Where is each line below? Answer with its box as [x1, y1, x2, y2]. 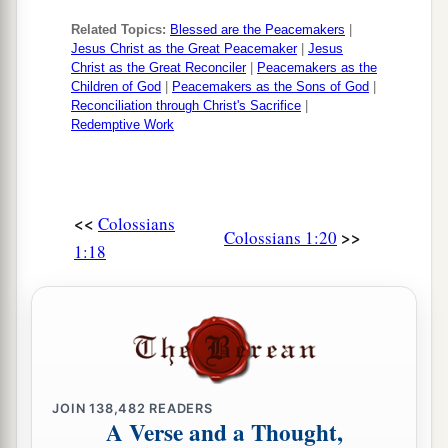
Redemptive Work [71, 117, 174, 133]
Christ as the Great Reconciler [71, 60, 246, 76]
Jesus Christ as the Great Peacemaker [71, 41, 297, 57]
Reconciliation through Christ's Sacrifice [71, 98, 301, 114]
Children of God [71, 79, 161, 95]
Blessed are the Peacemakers [170, 22, 345, 38]
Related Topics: [71, 22, 166, 38]
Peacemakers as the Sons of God [172, 79, 369, 95]
